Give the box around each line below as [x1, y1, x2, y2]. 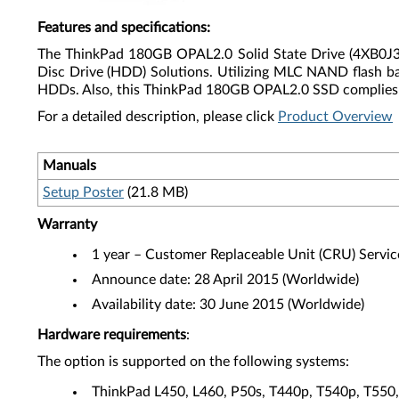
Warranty [37, 217, 97, 232]
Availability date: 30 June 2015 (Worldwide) [92, 297, 364, 312]
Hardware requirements [37, 328, 186, 342]
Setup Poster [43, 185, 124, 199]
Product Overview [278, 110, 393, 124]
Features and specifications [37, 20, 207, 35]
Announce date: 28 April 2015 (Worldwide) [92, 273, 359, 287]
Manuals [43, 159, 96, 173]
